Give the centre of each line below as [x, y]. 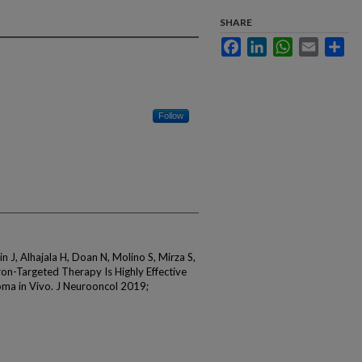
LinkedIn [286, 43]
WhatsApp [317, 43]
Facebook [264, 43]
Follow [171, 116]
